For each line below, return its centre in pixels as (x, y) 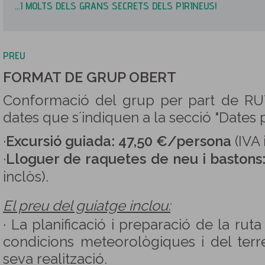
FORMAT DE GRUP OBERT (90, 77)
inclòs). (26, 177)
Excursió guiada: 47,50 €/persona (119, 141)
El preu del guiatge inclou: (87, 206)
